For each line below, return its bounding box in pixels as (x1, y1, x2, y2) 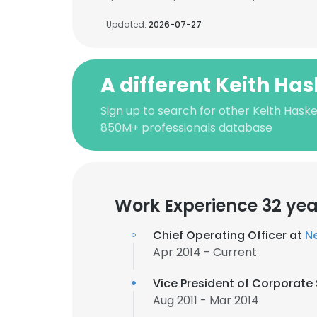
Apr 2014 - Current (153, 244, 257, 260)
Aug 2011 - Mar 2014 (153, 292, 259, 309)
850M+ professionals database (100, 120, 272, 136)
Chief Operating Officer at (153, 227, 305, 243)
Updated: (106, 18, 149, 30)
